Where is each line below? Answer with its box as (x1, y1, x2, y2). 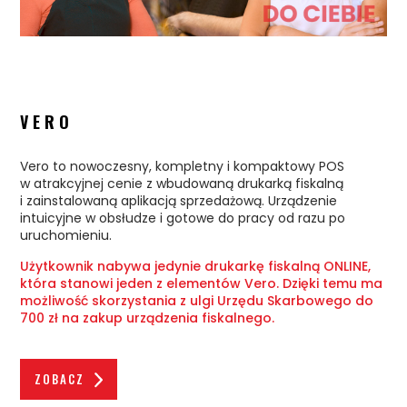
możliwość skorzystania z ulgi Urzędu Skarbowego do (20, 292, 374, 311)
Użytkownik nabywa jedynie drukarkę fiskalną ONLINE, (20, 257, 372, 276)
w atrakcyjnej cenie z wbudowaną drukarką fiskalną (20, 174, 344, 194)
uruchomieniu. (20, 226, 113, 245)
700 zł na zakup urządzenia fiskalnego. (20, 309, 275, 328)
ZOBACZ (35, 370, 85, 389)
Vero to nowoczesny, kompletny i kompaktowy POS (20, 157, 345, 176)
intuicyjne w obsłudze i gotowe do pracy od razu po (20, 209, 346, 228)
